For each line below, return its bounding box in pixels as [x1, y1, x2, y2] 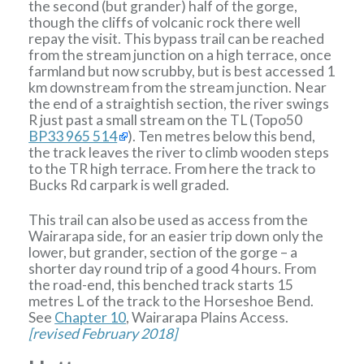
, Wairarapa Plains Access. [126, 309, 289, 327]
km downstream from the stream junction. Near [28, 78, 327, 96]
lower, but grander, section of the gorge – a [28, 244, 298, 262]
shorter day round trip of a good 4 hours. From [28, 260, 317, 278]
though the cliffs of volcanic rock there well [28, 13, 301, 31]
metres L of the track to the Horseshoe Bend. [28, 292, 314, 310]
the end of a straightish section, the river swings [28, 94, 330, 112]
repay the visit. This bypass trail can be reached [28, 29, 325, 47]
